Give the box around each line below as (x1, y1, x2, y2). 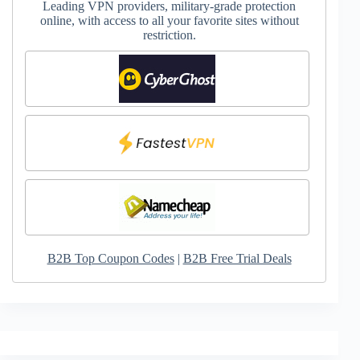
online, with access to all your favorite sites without (39, 14, 299, 28)
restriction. (142, 28, 196, 43)
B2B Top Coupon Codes (47, 252, 174, 266)
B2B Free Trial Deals (182, 252, 292, 266)
